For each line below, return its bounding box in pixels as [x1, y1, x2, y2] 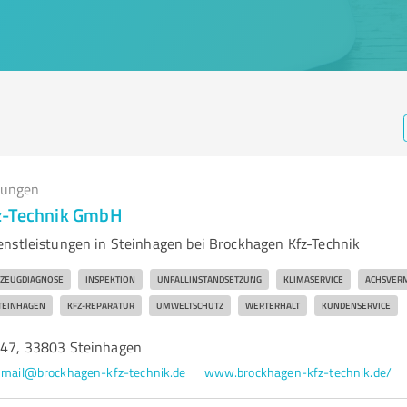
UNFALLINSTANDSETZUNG [156, 273, 262, 285]
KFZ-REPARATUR [66, 299, 134, 312]
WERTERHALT [244, 299, 300, 312]
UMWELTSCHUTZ [155, 299, 223, 312]
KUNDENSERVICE [321, 299, 391, 312]
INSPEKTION [84, 273, 135, 285]
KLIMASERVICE [283, 273, 343, 285]
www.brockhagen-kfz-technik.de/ [203, 363, 392, 381]
